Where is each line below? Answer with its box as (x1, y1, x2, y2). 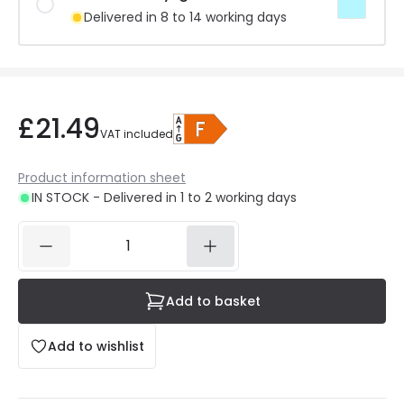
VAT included (100, 126, 173, 142)
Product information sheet (18, 169, 186, 187)
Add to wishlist (48, 337, 144, 355)
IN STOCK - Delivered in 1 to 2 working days (32, 188, 297, 207)
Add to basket (165, 292, 261, 310)
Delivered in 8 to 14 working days (84, 8, 287, 26)
